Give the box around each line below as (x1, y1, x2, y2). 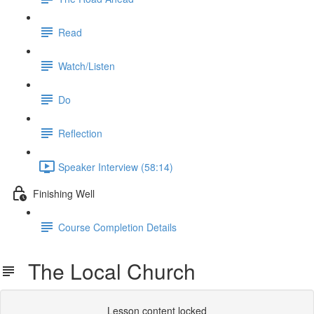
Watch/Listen (58, 58, 115, 73)
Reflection (58, 125, 102, 140)
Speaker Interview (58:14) (58, 159, 173, 174)
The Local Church (17, 256, 196, 286)
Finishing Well (33, 186, 95, 200)
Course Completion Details (58, 219, 177, 234)
